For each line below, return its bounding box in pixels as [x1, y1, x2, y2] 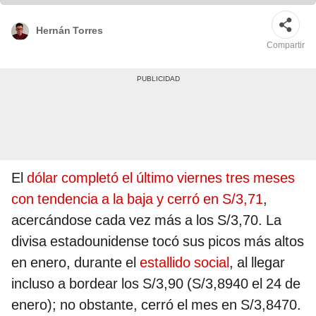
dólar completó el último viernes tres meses [23, 169, 295, 187]
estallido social [140, 254, 229, 272]
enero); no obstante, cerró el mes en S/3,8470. [11, 296, 301, 314]
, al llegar [229, 254, 285, 272]
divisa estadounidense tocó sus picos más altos [11, 233, 304, 250]
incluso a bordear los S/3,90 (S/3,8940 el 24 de [11, 275, 300, 293]
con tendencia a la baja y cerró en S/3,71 [11, 190, 263, 208]
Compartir [267, 40, 305, 51]
